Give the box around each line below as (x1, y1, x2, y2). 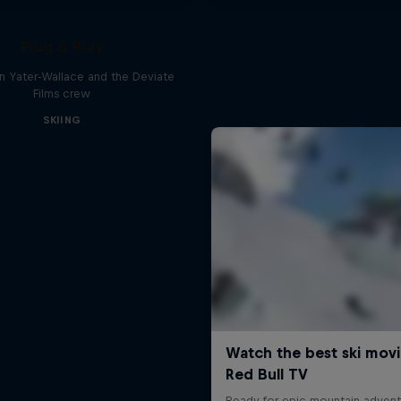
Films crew (32, 86, 90, 100)
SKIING (42, 114, 81, 125)
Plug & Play (20, 37, 103, 55)
